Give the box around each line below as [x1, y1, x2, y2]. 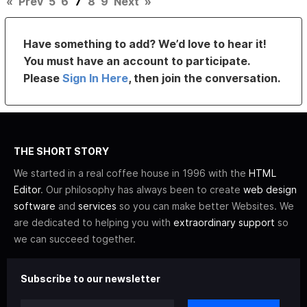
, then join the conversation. [128, 71, 281, 86]
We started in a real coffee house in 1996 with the [14, 167, 249, 180]
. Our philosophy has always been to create [40, 184, 243, 196]
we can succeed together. [14, 233, 136, 245]
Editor [14, 184, 40, 196]
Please [23, 71, 63, 86]
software [14, 200, 56, 212]
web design [243, 184, 297, 196]
